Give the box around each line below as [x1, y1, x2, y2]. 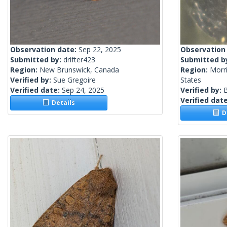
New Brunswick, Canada [40, 65, 119, 75]
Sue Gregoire [53, 75, 96, 85]
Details [49, 98, 75, 107]
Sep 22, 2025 [79, 45, 121, 55]
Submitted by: [10, 55, 63, 65]
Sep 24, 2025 [62, 85, 104, 95]
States [180, 75, 201, 85]
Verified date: [10, 85, 62, 95]
